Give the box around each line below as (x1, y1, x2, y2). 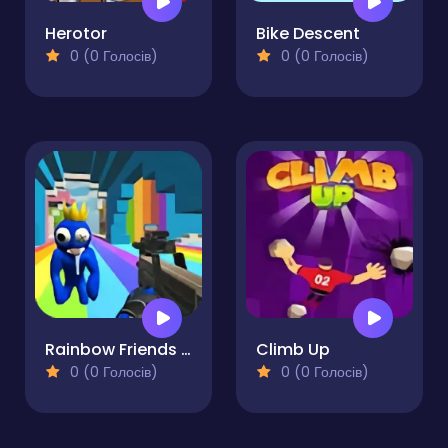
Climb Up (256, 338, 330, 362)
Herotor (45, 22, 107, 46)
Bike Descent (256, 22, 360, 46)
